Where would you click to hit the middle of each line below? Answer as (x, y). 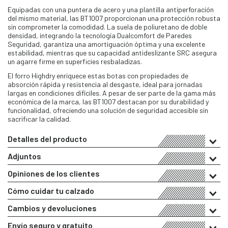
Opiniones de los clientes (54, 173)
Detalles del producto (47, 139)
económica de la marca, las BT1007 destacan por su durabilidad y (108, 102)
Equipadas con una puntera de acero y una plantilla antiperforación (111, 9)
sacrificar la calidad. (39, 119)
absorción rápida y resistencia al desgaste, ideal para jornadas (105, 84)
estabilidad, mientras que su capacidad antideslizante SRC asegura (112, 52)
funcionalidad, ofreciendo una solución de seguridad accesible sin (108, 110)
